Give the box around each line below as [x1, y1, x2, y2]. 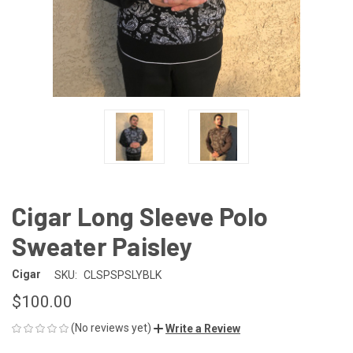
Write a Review [165, 321, 240, 335]
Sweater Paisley [12, 230, 192, 261]
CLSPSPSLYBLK [83, 268, 162, 281]
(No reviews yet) [71, 321, 151, 334]
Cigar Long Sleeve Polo [12, 200, 269, 231]
